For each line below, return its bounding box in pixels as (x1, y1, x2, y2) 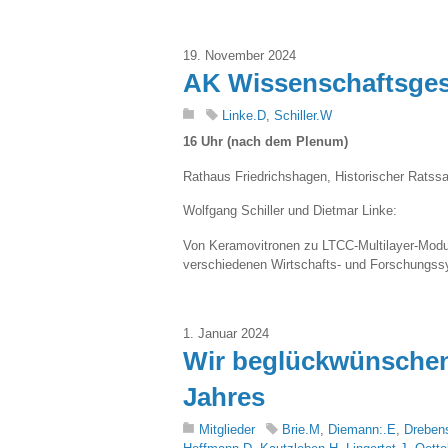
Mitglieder (199, 421, 255, 437)
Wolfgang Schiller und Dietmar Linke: (183, 203, 397, 219)
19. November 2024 (183, 48, 296, 64)
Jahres (183, 381, 265, 412)
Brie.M (282, 421, 320, 437)
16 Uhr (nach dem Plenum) (183, 134, 348, 150)
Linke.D (222, 108, 266, 124)
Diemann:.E (328, 421, 396, 437)
